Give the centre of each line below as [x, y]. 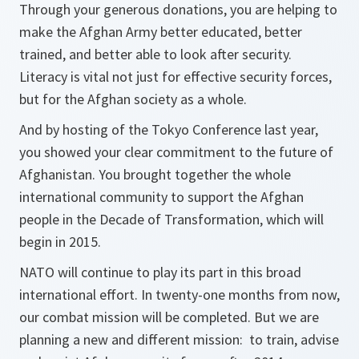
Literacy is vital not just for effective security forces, [175, 77]
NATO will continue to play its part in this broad [160, 272]
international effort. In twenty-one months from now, [179, 294]
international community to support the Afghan [161, 197]
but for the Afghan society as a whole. [136, 99]
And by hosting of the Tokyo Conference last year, [169, 129]
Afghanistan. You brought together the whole [155, 174]
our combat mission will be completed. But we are [169, 317]
